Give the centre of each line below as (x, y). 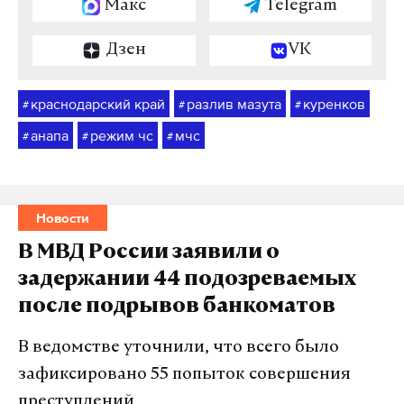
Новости (63, 218)
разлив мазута (234, 104)
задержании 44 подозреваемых (187, 280)
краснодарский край (98, 104)
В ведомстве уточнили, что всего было (179, 348)
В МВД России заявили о (149, 253)
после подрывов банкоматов (177, 308)
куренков (334, 104)
